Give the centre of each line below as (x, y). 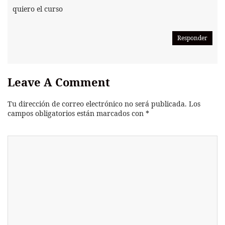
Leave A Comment (59, 82)
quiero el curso (38, 9)
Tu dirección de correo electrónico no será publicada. (97, 104)
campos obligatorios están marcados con (77, 114)
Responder (192, 38)
